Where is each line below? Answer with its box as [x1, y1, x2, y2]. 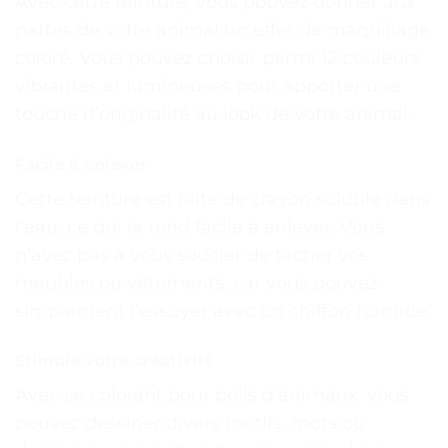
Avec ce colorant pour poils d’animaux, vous [15, 383, 409, 406]
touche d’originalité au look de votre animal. [15, 103, 412, 126]
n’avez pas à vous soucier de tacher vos [15, 243, 368, 266]
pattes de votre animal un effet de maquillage [15, 19, 430, 42]
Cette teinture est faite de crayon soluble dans [15, 187, 430, 210]
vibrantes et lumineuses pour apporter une [15, 75, 401, 98]
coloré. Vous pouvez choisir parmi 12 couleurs [15, 47, 420, 70]
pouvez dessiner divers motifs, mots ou [15, 411, 365, 434]
